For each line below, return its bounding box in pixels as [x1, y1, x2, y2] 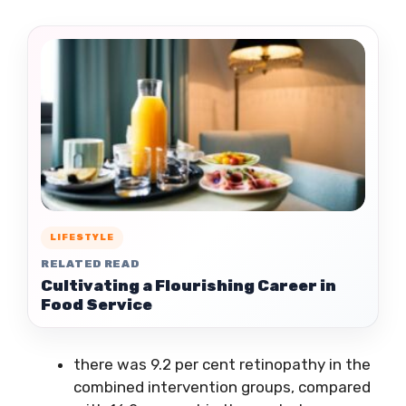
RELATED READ [41, 256, 140, 270]
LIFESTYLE [50, 231, 114, 243]
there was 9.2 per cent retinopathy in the [73, 354, 371, 373]
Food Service [41, 295, 152, 314]
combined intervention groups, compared [73, 377, 371, 396]
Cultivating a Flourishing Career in [41, 275, 336, 295]
